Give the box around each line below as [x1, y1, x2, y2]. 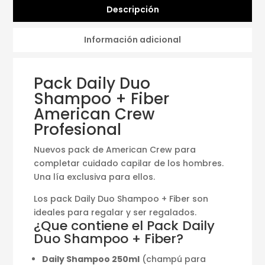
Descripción [106, 3, 159, 15]
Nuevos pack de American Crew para [34, 143, 196, 156]
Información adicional [84, 33, 181, 46]
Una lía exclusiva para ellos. [34, 170, 156, 183]
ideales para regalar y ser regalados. [34, 206, 197, 218]
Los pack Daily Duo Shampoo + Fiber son [34, 192, 209, 205]
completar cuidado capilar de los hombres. [34, 157, 224, 169]
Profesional [34, 118, 122, 140]
